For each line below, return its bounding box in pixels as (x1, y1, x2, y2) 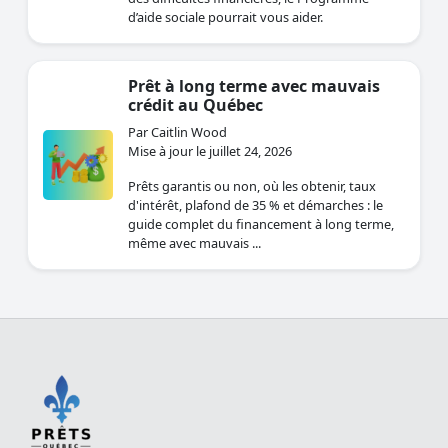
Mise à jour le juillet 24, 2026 (128, 142, 292, 161)
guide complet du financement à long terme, (128, 215, 394, 234)
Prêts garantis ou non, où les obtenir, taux (128, 177, 376, 196)
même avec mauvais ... (128, 234, 261, 253)
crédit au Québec (128, 94, 263, 117)
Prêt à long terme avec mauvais (128, 75, 380, 98)
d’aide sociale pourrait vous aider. (128, 8, 323, 27)
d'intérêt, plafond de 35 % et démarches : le (128, 196, 383, 215)
